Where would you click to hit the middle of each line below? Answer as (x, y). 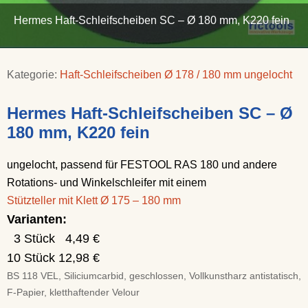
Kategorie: (33, 75)
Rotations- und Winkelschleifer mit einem (107, 183)
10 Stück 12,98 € (53, 258)
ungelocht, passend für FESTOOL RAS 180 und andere (142, 165)
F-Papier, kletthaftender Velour (73, 292)
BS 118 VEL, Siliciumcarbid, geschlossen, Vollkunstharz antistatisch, (154, 276)
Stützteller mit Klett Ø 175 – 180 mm (94, 200)
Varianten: (37, 219)
